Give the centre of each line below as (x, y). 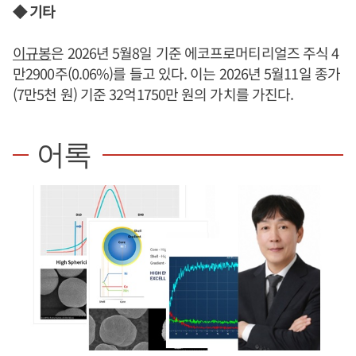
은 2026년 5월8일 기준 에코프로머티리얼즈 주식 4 (195, 52)
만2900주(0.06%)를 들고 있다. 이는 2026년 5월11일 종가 (176, 73)
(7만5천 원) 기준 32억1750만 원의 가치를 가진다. (153, 93)
